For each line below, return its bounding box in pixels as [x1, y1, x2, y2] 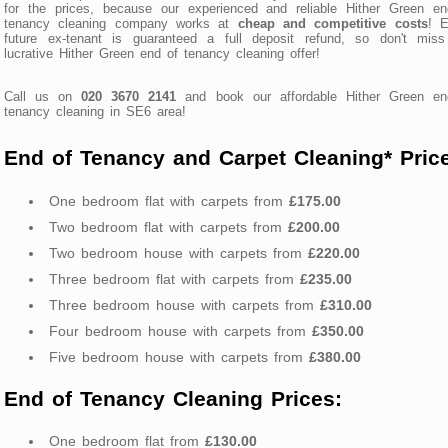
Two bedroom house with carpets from [49, 244, 308, 261]
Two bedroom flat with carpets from [49, 218, 288, 235]
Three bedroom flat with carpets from [49, 270, 300, 287]
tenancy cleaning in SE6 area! [4, 103, 186, 119]
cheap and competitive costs [237, 15, 428, 31]
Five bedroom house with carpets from [49, 348, 309, 365]
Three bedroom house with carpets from [49, 296, 320, 313]
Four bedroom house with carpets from [49, 322, 312, 339]
